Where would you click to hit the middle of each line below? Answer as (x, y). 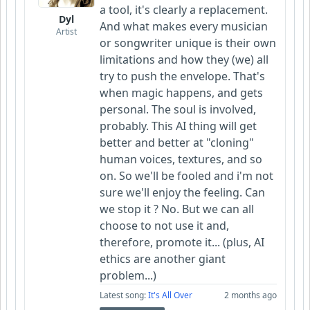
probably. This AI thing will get (178, 126)
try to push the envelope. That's (182, 76)
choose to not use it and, (164, 226)
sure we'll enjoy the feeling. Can (182, 193)
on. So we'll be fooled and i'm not (186, 176)
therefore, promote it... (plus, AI (182, 243)
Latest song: (124, 295)
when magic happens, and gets (181, 93)
